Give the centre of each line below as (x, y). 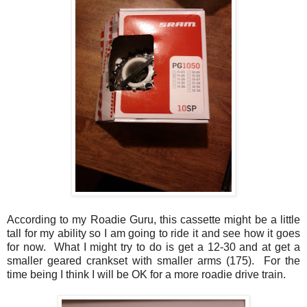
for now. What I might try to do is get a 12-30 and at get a (153, 247)
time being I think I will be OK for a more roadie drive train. (146, 274)
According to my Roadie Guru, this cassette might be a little (153, 219)
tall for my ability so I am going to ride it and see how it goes (153, 233)
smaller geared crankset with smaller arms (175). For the (153, 260)
